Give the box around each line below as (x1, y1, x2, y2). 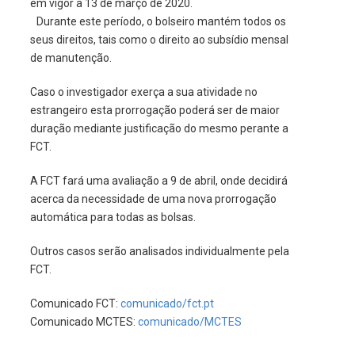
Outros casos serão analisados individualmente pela (29, 244, 289, 258)
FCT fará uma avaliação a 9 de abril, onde (40, 174, 246, 187)
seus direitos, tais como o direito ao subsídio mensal (29, 32, 288, 46)
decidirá (245, 174, 288, 187)
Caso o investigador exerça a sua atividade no (29, 85, 258, 98)
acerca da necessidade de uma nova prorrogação (29, 192, 277, 205)
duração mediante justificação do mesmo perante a (29, 121, 288, 135)
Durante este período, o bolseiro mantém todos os (29, 14, 286, 28)
